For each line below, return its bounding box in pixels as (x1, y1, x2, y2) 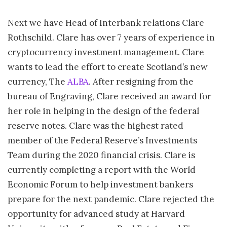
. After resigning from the (89, 76, 194, 88)
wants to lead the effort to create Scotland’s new (8, 61, 208, 73)
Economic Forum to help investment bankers (8, 179, 193, 191)
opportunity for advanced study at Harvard (8, 208, 185, 220)
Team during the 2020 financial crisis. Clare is (8, 149, 195, 161)
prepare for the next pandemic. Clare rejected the (8, 194, 214, 205)
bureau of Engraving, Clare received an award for (8, 91, 211, 102)
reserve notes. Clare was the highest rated (8, 120, 183, 132)
